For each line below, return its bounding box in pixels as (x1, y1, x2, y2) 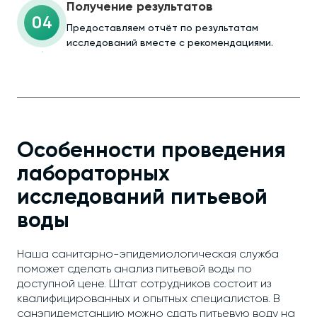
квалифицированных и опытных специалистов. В (17, 294, 280, 305)
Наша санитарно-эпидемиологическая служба (17, 249, 279, 260)
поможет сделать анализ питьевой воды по (17, 264, 252, 275)
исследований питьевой (17, 188, 267, 209)
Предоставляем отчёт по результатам (67, 23, 258, 33)
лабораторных (17, 164, 170, 185)
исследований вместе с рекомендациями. (67, 38, 273, 48)
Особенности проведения (17, 141, 286, 162)
